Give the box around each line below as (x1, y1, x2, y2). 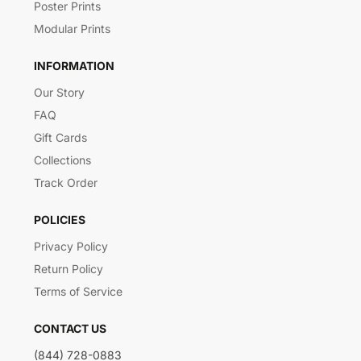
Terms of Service (34, 284, 122, 298)
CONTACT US (34, 321, 106, 335)
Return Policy (34, 261, 103, 276)
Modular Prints (34, 21, 110, 35)
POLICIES (34, 212, 85, 226)
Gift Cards (34, 130, 87, 144)
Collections (34, 152, 91, 167)
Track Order (34, 175, 98, 189)
